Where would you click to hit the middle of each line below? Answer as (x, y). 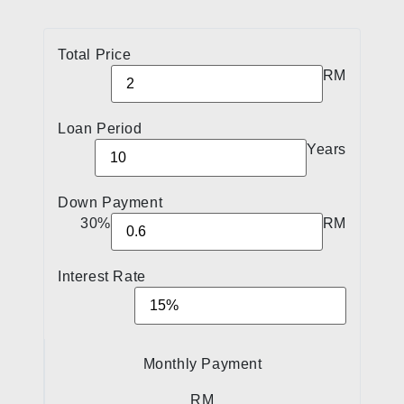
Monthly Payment (202, 364)
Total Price (95, 55)
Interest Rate (102, 277)
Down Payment (110, 203)
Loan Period (100, 129)
